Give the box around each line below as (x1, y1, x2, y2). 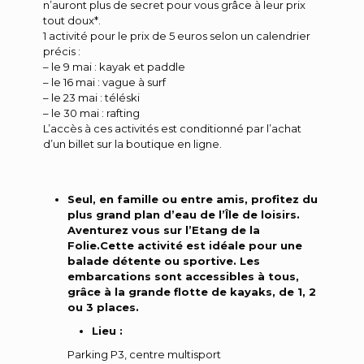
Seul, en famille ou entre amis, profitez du (67, 192, 318, 206)
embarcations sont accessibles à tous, (67, 269, 299, 283)
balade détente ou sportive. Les (67, 253, 260, 267)
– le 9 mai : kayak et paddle (43, 59, 185, 73)
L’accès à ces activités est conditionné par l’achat (43, 121, 301, 135)
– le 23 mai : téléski (43, 90, 140, 104)
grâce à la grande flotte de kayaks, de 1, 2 (67, 284, 316, 298)
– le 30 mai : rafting (43, 106, 140, 119)
